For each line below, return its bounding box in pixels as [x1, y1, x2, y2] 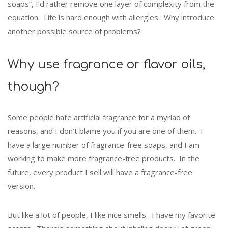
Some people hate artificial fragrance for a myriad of [8, 111, 190, 122]
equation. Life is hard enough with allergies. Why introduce [8, 12, 214, 23]
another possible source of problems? [8, 26, 141, 37]
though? [8, 79, 59, 94]
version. [8, 180, 35, 191]
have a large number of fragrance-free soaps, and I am [8, 139, 199, 150]
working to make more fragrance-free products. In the [8, 153, 199, 163]
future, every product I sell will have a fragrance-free [8, 166, 192, 177]
